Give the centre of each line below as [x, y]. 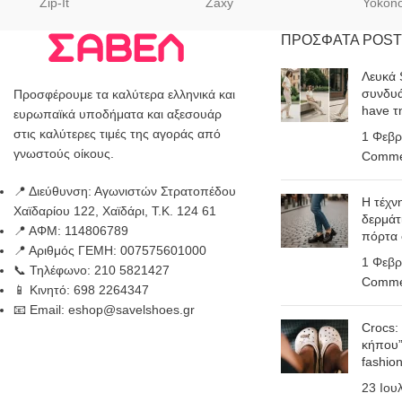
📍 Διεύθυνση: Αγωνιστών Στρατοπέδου [125, 192]
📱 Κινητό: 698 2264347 [81, 290]
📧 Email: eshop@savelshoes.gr [104, 310]
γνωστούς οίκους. [64, 154]
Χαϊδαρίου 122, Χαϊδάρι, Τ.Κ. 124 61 [115, 211]
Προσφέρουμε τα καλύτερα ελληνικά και [124, 95]
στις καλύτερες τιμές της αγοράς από [117, 134]
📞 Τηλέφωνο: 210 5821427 [92, 271]
